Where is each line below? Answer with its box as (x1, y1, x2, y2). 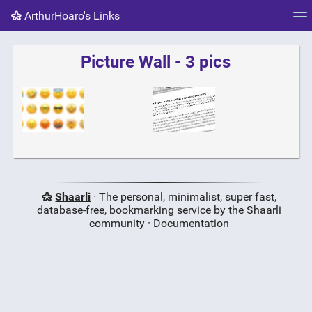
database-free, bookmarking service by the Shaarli (37, 203, 282, 217)
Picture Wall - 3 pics (81, 52, 231, 72)
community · (89, 217, 154, 230)
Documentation (153, 217, 230, 230)
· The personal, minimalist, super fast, (91, 190, 277, 203)
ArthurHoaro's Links (22, 8, 120, 22)
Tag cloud (11, 40, 60, 54)
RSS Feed (217, 40, 265, 54)
